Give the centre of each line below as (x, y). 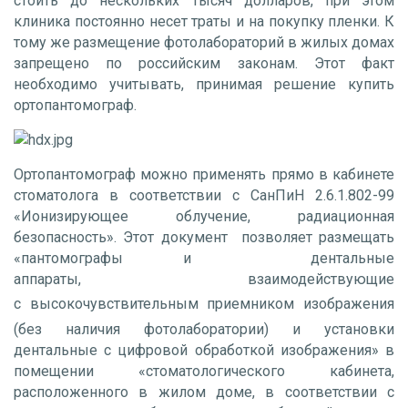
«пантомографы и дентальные (204, 258)
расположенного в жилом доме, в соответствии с (204, 392)
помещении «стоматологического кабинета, (204, 371)
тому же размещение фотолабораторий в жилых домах (204, 42)
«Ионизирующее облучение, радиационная (204, 216)
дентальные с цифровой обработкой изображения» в (204, 350)
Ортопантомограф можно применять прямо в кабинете (204, 174)
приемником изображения (301, 303)
